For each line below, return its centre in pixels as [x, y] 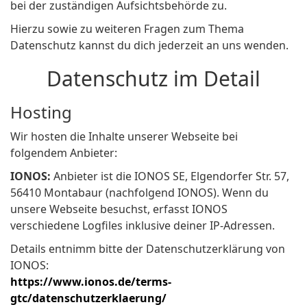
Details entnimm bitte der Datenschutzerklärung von [148, 249]
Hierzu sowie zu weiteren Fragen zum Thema [127, 29]
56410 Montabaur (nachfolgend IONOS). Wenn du [139, 193]
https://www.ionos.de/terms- [91, 282]
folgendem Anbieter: [64, 153]
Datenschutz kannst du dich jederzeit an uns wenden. [149, 46]
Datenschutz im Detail [153, 79]
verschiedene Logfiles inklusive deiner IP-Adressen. [143, 226]
